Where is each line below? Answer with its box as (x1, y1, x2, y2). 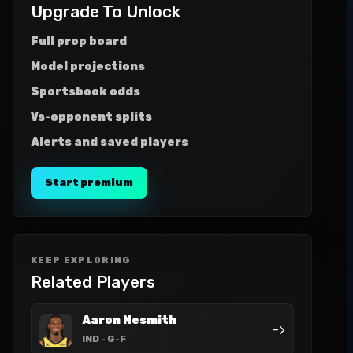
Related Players (31, 272, 155, 292)
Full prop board (31, 35, 127, 48)
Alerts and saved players (31, 136, 188, 149)
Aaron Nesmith (82, 314, 176, 327)
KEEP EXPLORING (31, 255, 132, 266)
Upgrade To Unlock (31, 2, 180, 21)
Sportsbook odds (31, 85, 140, 98)
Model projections (31, 60, 145, 73)
